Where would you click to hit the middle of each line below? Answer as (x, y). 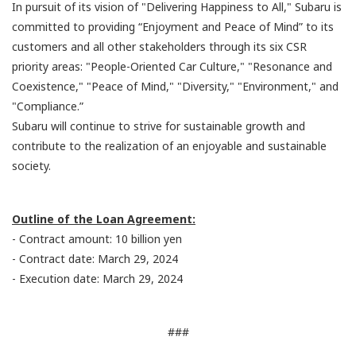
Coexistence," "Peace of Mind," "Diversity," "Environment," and (175, 86)
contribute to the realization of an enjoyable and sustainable (169, 145)
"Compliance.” (48, 106)
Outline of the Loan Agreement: (104, 219)
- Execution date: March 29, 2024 (97, 278)
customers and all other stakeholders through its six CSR (159, 46)
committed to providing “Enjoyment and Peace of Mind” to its (173, 26)
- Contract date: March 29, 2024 (95, 258)
